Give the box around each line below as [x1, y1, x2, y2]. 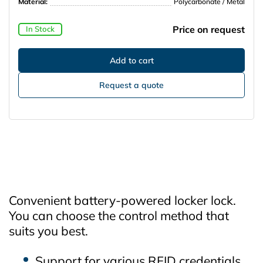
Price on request [173, 23, 245, 35]
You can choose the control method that [9, 207, 229, 223]
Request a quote [99, 80, 164, 90]
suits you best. [9, 222, 88, 238]
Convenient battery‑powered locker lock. [9, 192, 236, 208]
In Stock [25, 24, 55, 34]
